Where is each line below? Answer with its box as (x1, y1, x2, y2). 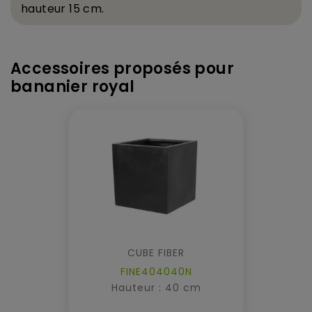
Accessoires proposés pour (10, 57, 234, 79)
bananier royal (10, 75, 135, 97)
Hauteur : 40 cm (111, 280, 201, 295)
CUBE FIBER (127, 245, 185, 260)
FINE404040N (120, 264, 192, 279)
